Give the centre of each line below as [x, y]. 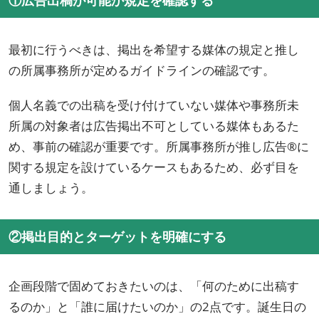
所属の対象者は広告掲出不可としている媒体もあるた [154, 126]
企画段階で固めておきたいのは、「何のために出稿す [154, 286]
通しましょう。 [51, 188]
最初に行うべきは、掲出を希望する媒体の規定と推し [154, 50]
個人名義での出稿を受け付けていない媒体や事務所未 [154, 105]
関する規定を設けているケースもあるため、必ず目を [154, 167]
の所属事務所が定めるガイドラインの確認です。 [142, 70]
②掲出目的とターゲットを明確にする [117, 237]
